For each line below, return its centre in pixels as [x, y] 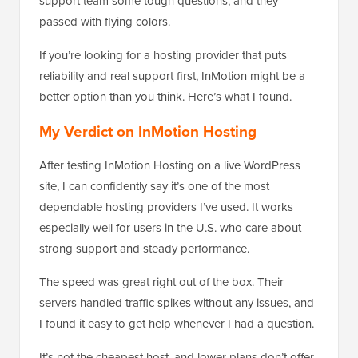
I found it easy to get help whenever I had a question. [177, 324]
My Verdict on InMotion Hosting [148, 131]
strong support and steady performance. [144, 249]
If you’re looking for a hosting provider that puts [163, 55]
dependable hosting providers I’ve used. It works [166, 207]
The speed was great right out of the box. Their [161, 282]
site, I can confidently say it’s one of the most [154, 186]
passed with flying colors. [105, 22]
